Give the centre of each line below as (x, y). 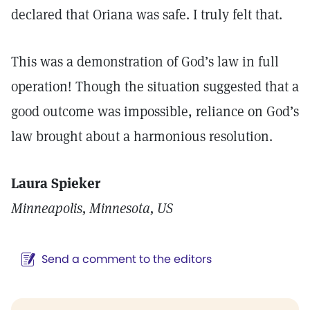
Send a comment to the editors (127, 259)
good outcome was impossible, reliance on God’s (155, 111)
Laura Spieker (56, 183)
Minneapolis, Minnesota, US (92, 208)
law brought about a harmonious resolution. (142, 136)
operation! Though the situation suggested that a (155, 86)
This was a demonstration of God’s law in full (145, 62)
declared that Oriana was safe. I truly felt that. (147, 15)
